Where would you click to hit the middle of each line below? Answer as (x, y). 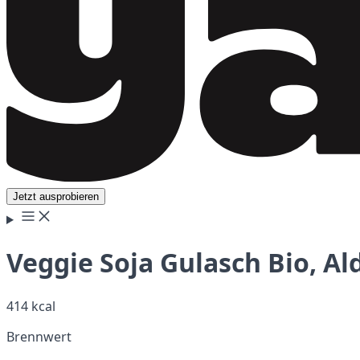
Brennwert (39, 336)
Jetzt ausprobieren (56, 196)
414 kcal (31, 306)
